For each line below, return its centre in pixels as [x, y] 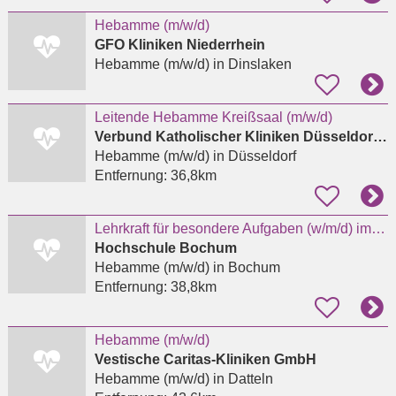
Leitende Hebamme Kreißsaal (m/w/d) [213, 118]
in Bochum [244, 268]
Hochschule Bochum [165, 248]
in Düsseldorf [252, 156]
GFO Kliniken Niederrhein [179, 45]
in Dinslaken [250, 65]
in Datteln [241, 379]
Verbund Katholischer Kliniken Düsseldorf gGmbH [380, 137]
